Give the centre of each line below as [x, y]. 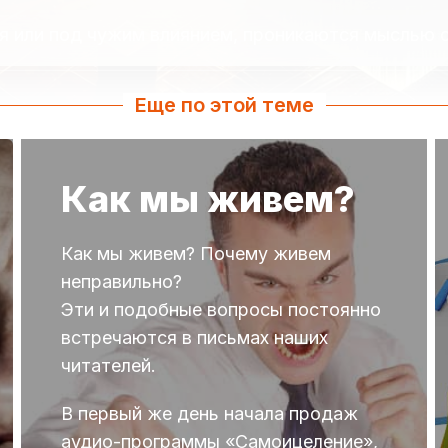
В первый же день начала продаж [210, 413]
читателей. [109, 365]
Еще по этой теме [224, 104]
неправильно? [122, 281]
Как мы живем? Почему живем [196, 253]
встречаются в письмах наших [195, 337]
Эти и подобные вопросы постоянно [221, 309]
